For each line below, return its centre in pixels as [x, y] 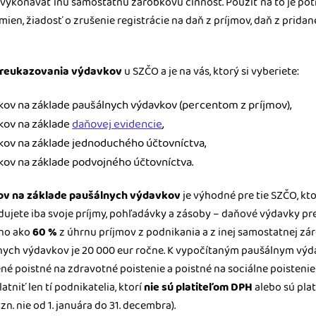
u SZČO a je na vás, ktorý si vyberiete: [211, 72]
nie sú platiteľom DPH [198, 287]
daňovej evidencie [117, 124]
